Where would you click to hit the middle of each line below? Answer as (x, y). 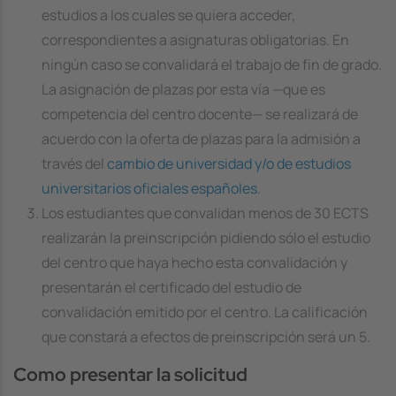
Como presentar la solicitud (130, 374)
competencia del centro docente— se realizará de (200, 114)
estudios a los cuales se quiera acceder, (168, 15)
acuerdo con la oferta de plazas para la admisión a (201, 138)
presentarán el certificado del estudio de (171, 287)
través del (74, 163)
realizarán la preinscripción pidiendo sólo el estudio (206, 237)
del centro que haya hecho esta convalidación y (194, 262)
